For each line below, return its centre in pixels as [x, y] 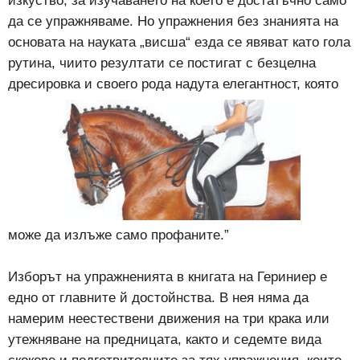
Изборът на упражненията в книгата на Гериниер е [168, 277]
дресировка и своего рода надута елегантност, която [173, 84]
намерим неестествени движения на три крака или [169, 319]
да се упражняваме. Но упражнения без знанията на [173, 22]
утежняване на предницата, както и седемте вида [165, 340]
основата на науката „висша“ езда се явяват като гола [179, 43]
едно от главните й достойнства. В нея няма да [158, 298]
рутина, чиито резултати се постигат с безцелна [162, 63]
